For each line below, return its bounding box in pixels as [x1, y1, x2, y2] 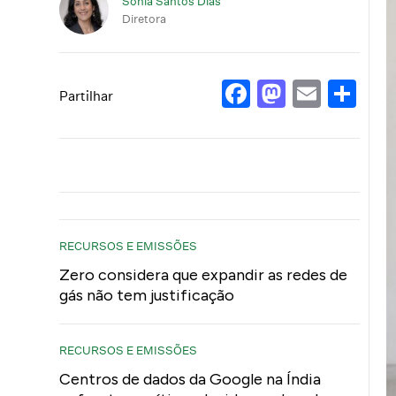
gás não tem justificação [59, 286, 235, 305]
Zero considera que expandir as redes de [59, 265, 348, 285]
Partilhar [59, 87, 114, 104]
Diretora [122, 11, 167, 26]
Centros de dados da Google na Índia [59, 369, 322, 389]
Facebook [250, 76, 382, 111]
